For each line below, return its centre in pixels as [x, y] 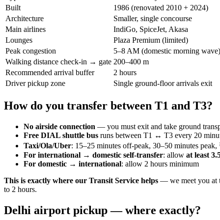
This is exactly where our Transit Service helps [81, 180]
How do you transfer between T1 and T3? [108, 106]
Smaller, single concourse [153, 19]
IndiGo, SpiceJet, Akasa [151, 29]
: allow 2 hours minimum [160, 164]
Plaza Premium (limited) [151, 40]
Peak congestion [31, 51]
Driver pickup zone [35, 83]
